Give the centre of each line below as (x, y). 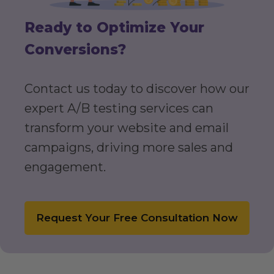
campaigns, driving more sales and (129, 148)
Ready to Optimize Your (114, 28)
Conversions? (75, 50)
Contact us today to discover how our (137, 89)
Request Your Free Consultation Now (137, 218)
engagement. (65, 167)
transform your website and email (127, 128)
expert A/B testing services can (119, 109)
